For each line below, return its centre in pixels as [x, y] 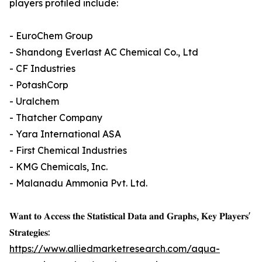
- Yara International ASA [65, 134]
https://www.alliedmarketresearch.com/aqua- [115, 249]
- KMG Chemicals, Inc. [58, 167]
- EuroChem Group [51, 36]
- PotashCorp [39, 85]
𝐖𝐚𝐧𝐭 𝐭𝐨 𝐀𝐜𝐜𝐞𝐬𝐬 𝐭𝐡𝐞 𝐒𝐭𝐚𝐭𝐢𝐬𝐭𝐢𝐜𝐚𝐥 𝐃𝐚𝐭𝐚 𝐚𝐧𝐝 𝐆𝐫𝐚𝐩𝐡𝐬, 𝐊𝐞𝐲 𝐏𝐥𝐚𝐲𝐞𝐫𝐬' [130, 216]
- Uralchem [34, 101]
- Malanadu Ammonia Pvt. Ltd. [78, 183]
